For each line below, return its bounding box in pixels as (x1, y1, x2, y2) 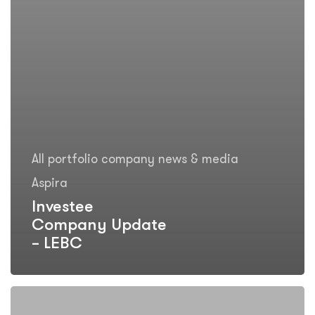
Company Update (31, 217, 167, 234)
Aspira (31, 176, 67, 191)
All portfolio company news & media (31, 153, 238, 167)
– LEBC (31, 236, 82, 252)
